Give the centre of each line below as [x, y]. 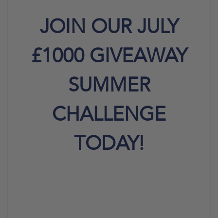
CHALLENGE [109, 114]
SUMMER [109, 85]
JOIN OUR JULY [109, 27]
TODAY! [109, 144]
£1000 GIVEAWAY [109, 56]
